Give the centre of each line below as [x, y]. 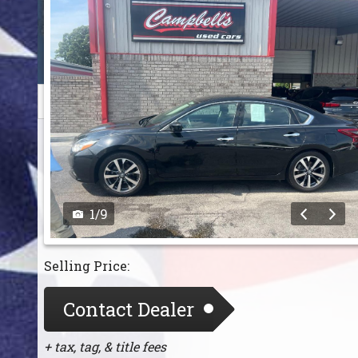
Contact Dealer [129, 309]
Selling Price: [87, 265]
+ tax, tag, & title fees [105, 346]
